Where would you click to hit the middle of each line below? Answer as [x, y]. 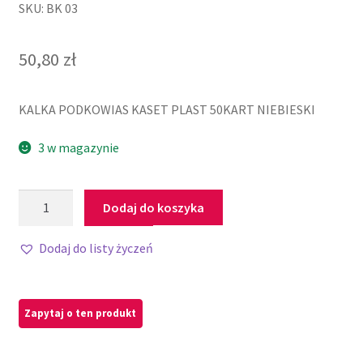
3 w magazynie [79, 148]
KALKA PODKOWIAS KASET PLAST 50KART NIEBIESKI [167, 109]
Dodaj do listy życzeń [96, 248]
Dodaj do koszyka [154, 207]
